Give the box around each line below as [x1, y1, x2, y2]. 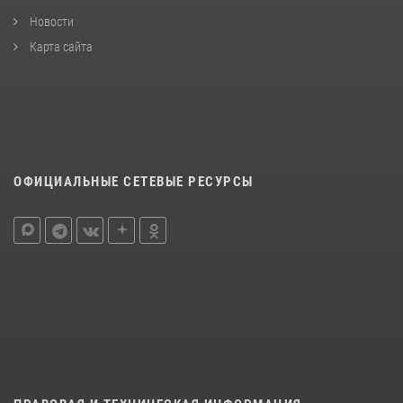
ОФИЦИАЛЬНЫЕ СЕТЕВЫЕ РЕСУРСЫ [13, 173, 254, 190]
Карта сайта [27, 39, 93, 54]
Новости [27, 13, 74, 29]
